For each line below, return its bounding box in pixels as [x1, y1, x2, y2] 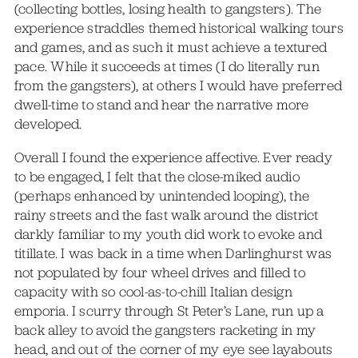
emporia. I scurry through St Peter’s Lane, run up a [14, 301, 324, 320]
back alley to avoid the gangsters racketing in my [14, 320, 316, 339]
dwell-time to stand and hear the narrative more [14, 96, 309, 113]
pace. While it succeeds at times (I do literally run [14, 58, 320, 75]
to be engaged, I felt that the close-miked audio [14, 167, 300, 185]
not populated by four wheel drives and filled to [14, 263, 305, 281]
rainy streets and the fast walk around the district [14, 205, 319, 224]
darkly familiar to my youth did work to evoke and [14, 225, 323, 243]
